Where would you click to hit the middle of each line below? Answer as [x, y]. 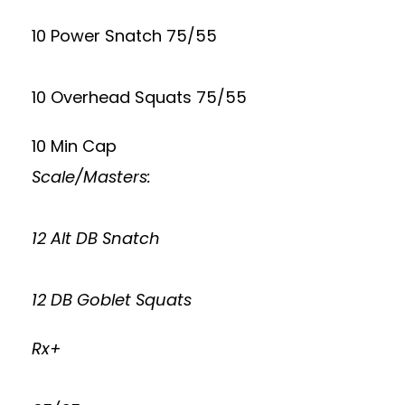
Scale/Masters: [91, 177]
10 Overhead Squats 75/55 [139, 97]
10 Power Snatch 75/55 [124, 36]
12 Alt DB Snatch [96, 238]
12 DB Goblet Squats [112, 300]
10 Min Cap [74, 146]
